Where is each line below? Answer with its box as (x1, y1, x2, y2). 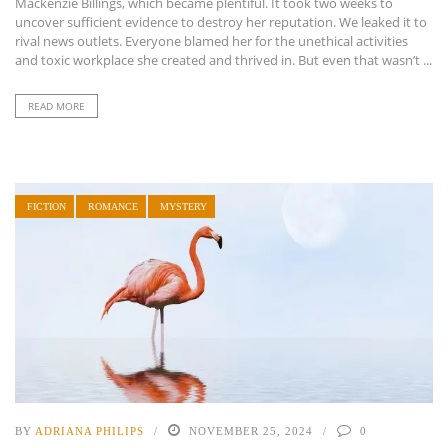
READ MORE (28, 99, 85, 114)
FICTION (27, 201, 66, 213)
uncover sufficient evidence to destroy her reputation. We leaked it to (15, 13, 427, 32)
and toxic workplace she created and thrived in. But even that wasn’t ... (15, 51, 432, 70)
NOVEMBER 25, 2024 (189, 424, 313, 437)
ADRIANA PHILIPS (35, 424, 144, 437)
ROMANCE (88, 201, 138, 213)
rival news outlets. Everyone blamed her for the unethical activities (15, 32, 408, 51)
